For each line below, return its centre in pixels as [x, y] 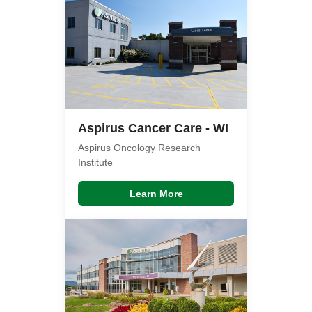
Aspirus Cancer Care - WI [153, 128]
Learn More [156, 193]
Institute [95, 162]
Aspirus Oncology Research [139, 147]
